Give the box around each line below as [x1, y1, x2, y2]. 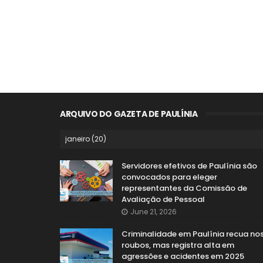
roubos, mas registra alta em [122, 239, 234, 251]
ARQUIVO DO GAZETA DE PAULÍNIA [60, 107, 198, 120]
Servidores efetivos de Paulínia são [122, 160, 257, 171]
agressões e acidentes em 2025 [122, 250, 244, 262]
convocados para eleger [122, 171, 217, 183]
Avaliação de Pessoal [122, 193, 205, 205]
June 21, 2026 [130, 206, 177, 217]
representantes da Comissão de [122, 182, 247, 194]
